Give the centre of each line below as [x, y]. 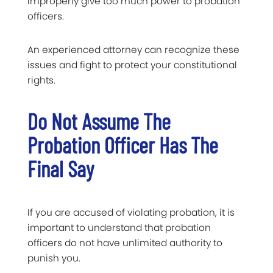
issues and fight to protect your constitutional [132, 65]
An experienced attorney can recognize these [133, 49]
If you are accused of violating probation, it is [131, 212]
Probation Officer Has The [123, 144]
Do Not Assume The [99, 121]
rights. [41, 80]
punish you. [54, 258]
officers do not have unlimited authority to [125, 243]
